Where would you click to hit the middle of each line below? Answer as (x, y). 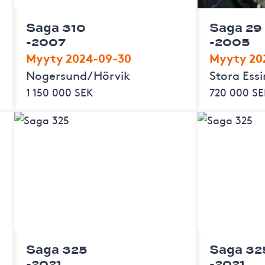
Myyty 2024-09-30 (78, 57)
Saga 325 (56, 248)
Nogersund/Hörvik (78, 75)
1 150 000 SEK (59, 92)
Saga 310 (56, 27)
